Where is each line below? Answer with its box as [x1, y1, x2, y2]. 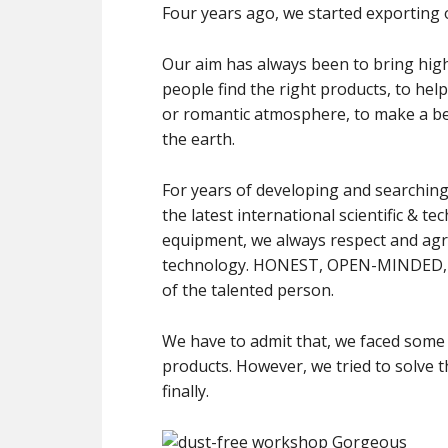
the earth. [162, 128, 235, 150]
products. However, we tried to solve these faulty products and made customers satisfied [162, 355, 236, 377]
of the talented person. [162, 279, 334, 301]
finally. [162, 380, 209, 402]
